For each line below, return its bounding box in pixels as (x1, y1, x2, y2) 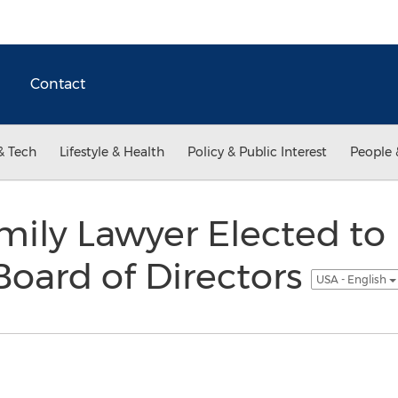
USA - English (315, 272, 389, 286)
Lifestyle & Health (60, 144, 164, 160)
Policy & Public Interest (187, 144, 327, 160)
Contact (30, 76, 85, 92)
